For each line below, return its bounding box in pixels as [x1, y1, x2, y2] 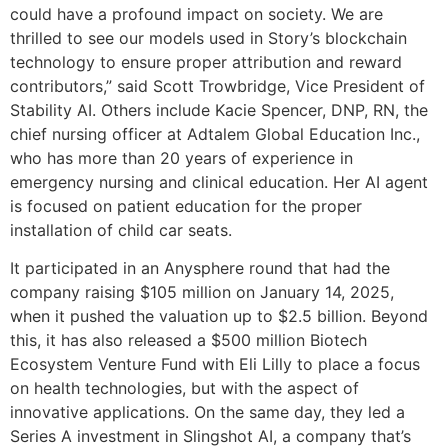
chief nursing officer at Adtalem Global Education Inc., [10, 123, 420, 144]
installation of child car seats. [10, 219, 232, 240]
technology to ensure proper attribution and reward [10, 51, 402, 72]
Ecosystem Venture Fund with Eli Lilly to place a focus [10, 354, 420, 375]
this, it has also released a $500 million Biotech [10, 330, 367, 351]
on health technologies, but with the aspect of [10, 378, 359, 399]
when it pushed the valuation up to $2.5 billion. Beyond [10, 306, 428, 327]
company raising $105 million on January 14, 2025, [10, 282, 394, 303]
